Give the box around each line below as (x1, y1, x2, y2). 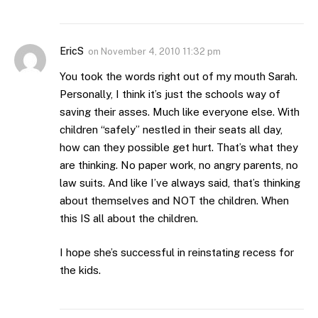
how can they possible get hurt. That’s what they (60, 141, 298, 154)
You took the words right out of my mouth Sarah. (60, 70, 297, 83)
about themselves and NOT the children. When (60, 194, 289, 207)
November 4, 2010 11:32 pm (101, 46, 221, 57)
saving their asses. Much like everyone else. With (60, 106, 300, 119)
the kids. (60, 263, 101, 276)
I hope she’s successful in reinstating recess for (60, 246, 294, 258)
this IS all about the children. (60, 212, 198, 225)
